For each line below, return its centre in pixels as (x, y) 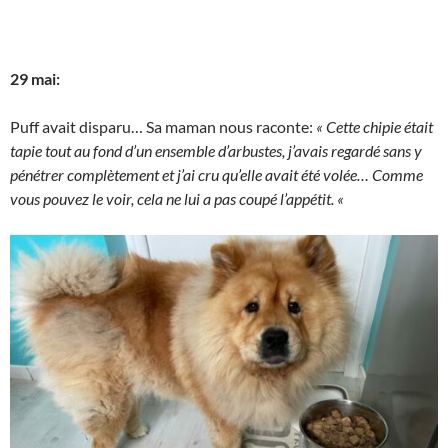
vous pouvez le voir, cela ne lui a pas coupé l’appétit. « (178, 198)
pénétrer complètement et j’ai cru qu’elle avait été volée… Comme (216, 174)
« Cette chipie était (374, 126)
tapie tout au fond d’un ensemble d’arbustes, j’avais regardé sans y (216, 150)
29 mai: (35, 78)
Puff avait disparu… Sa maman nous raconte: (163, 126)
